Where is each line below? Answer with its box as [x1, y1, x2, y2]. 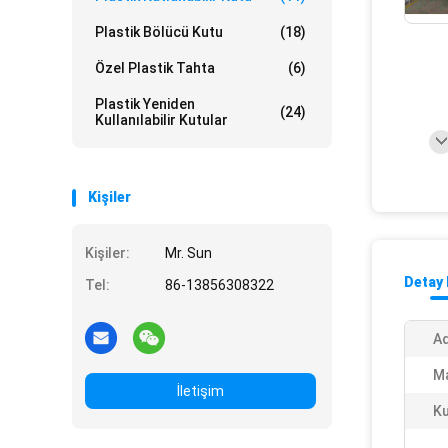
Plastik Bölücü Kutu [95, 24, 223, 40]
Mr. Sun [165, 245, 212, 261]
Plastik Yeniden [95, 96, 195, 112]
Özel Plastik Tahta [95, 60, 215, 76]
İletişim [177, 383, 224, 399]
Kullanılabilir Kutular [95, 112, 228, 128]
